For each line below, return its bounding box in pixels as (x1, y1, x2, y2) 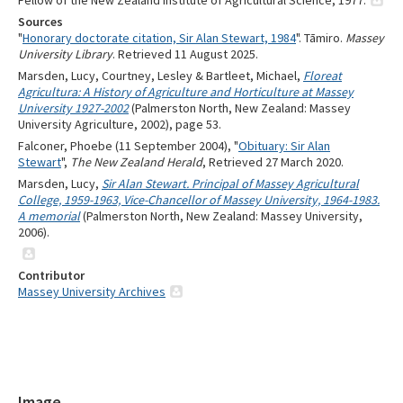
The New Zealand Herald (70, 154, 202, 171)
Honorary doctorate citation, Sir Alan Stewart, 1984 (22, 30, 296, 47)
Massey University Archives (18, 283, 166, 300)
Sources (18, 13, 63, 31)
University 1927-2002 (18, 100, 129, 117)
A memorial (18, 208, 80, 225)
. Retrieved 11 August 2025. (112, 46, 258, 63)
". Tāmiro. (296, 30, 345, 47)
